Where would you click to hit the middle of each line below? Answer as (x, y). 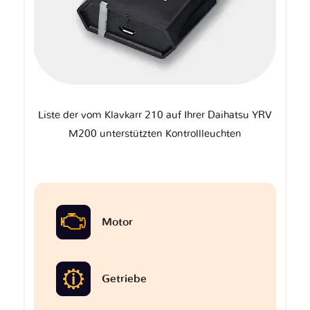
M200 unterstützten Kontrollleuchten (155, 134)
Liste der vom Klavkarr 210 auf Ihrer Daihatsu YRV (155, 115)
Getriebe (124, 279)
